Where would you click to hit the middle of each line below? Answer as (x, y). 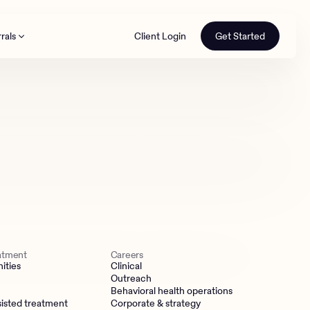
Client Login (160, 36)
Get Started (240, 36)
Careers (127, 255)
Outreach (131, 278)
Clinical (126, 266)
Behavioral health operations (171, 291)
